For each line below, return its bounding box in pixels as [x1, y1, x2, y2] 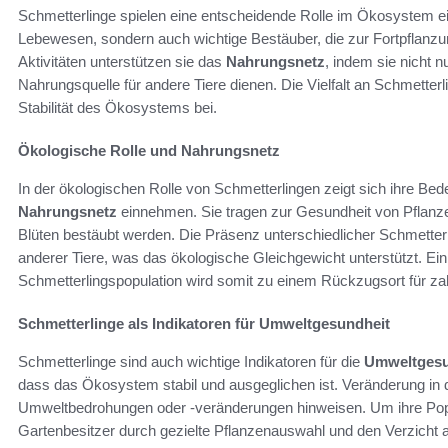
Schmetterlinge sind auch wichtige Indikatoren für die [18, 352, 364, 370]
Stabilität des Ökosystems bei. [18, 98, 217, 116]
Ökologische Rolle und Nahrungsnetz [18, 141, 280, 159]
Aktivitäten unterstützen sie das [18, 52, 226, 70]
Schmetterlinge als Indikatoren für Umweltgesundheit [18, 314, 390, 332]
